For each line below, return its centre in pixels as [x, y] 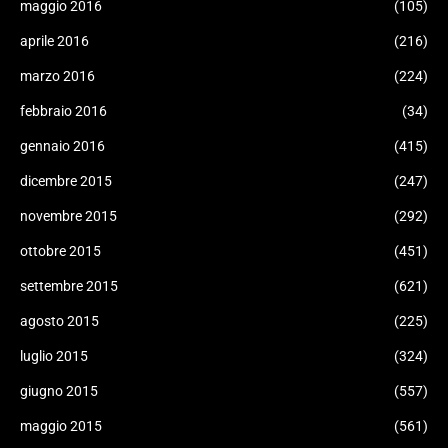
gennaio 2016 [62, 146]
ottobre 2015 [60, 251]
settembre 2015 [69, 286]
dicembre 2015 [66, 181]
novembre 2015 [68, 216]
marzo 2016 [57, 76]
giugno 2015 [59, 391]
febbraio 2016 [63, 111]
